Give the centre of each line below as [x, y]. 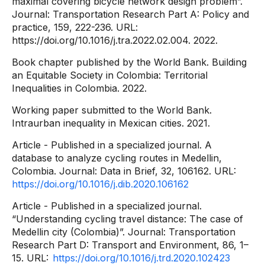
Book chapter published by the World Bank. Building [129, 62]
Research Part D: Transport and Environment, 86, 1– [130, 245]
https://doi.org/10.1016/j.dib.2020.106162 [100, 184]
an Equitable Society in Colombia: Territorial [110, 75]
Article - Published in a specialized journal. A [112, 145]
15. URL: [32, 258]
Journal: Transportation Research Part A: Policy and [130, 14]
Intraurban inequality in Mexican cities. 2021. [111, 123]
